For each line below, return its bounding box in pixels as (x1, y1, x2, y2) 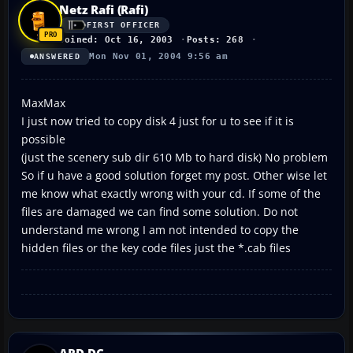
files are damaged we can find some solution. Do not (21, 203, 298, 219)
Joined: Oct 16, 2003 (59, 34, 173, 45)
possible (21, 131, 65, 147)
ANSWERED (34, 51, 81, 61)
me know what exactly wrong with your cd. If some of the (21, 185, 321, 201)
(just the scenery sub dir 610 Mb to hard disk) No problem (21, 149, 328, 165)
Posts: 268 (186, 34, 243, 45)
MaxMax (21, 95, 65, 110)
